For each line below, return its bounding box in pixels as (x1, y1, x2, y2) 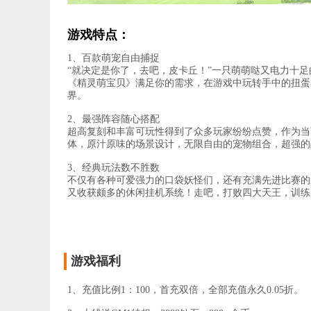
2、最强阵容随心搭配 (67, 114, 160, 124)
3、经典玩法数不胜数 (67, 162, 160, 173)
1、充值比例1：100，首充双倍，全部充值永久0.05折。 (67, 285, 303, 295)
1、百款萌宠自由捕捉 (67, 53, 160, 63)
